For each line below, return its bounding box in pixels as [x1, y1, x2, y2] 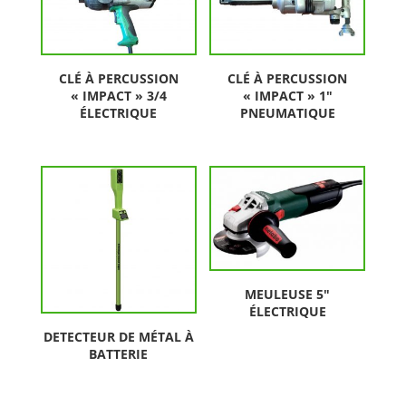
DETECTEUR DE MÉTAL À [43, 328, 194, 346]
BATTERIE [89, 345, 149, 363]
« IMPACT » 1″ [242, 87, 333, 105]
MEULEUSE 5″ [245, 285, 331, 303]
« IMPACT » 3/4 [70, 87, 167, 105]
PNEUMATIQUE [239, 104, 335, 122]
